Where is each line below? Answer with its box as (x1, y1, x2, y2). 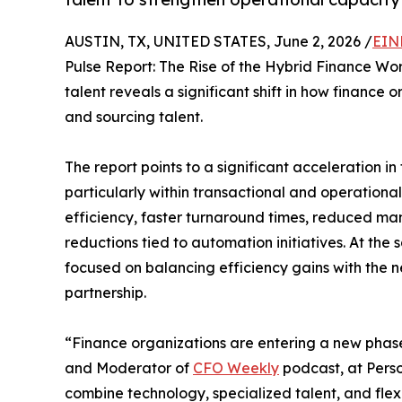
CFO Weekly (193, 359, 279, 378)
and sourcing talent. (65, 108, 203, 127)
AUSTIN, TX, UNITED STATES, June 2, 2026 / (65, 32, 372, 51)
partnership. (65, 284, 146, 302)
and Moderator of (65, 359, 193, 378)
